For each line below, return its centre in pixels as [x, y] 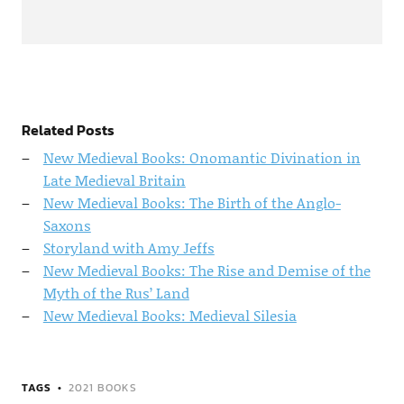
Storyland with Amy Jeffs [129, 248]
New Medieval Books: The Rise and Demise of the [207, 271]
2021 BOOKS [102, 388]
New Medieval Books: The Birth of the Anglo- [192, 203]
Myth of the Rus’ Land [116, 293]
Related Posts [68, 130]
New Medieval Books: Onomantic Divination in [202, 158]
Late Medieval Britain [114, 180]
